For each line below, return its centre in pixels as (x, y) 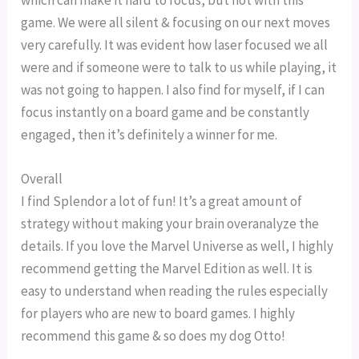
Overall (42, 179)
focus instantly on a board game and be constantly (165, 112)
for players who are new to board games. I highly (158, 314)
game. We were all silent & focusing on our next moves (176, 22)
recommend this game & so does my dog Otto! (153, 336)
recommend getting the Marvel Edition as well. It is (167, 269)
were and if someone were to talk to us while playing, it (179, 67)
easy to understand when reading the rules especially (175, 291)
